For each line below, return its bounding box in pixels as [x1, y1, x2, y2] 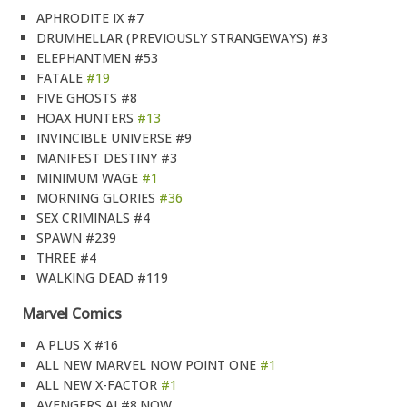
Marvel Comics [22, 303, 122, 323]
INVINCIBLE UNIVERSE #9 [36, 129, 192, 146]
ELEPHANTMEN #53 [36, 49, 158, 66]
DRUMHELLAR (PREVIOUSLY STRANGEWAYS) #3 [36, 29, 328, 46]
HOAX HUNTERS [36, 109, 137, 126]
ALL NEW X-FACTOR [36, 376, 161, 393]
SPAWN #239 [36, 229, 116, 246]
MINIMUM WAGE [36, 169, 142, 186]
